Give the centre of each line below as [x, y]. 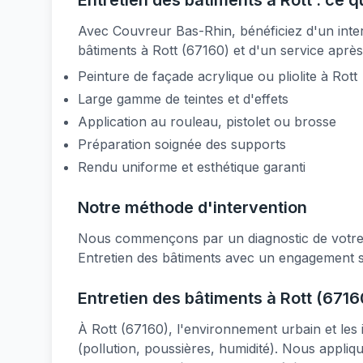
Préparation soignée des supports [182, 144]
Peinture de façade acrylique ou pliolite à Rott [218, 76]
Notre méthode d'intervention [192, 207]
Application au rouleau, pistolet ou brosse [207, 122]
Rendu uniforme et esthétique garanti [192, 167]
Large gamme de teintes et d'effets [183, 99]
